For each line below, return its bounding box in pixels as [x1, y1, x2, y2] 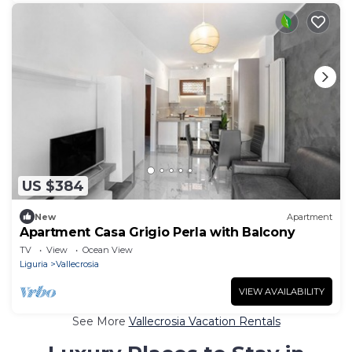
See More [71, 314, 129, 329]
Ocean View [82, 244, 133, 256]
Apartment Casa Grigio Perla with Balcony [20, 225, 295, 240]
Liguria [20, 258, 48, 270]
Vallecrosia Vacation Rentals [128, 314, 280, 329]
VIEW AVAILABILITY [239, 286, 324, 298]
